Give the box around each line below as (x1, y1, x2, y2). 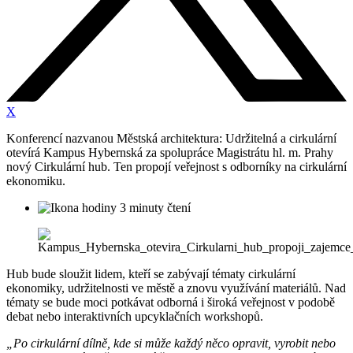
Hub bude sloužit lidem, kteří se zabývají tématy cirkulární (6, 267, 295, 281)
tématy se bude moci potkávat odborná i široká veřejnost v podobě (6, 295, 335, 310)
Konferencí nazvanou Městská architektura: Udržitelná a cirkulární (6, 132, 336, 146)
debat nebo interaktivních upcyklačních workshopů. (6, 310, 263, 324)
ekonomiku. (6, 174, 65, 188)
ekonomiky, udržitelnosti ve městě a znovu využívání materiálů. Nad (6, 281, 346, 295)
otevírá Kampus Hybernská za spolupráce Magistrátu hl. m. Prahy (6, 146, 333, 160)
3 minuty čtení (117, 201, 191, 215)
